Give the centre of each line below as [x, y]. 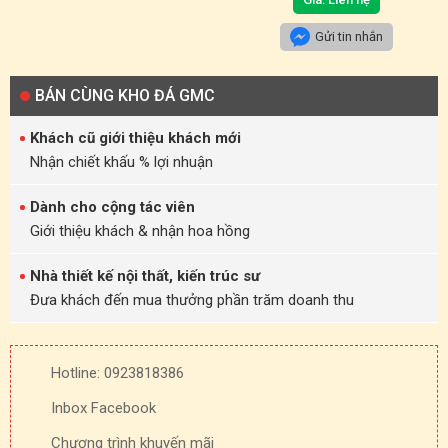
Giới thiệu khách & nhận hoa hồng [140, 231]
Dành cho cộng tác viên [112, 207]
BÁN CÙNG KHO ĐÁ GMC [125, 96]
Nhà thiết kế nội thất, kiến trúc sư [145, 276]
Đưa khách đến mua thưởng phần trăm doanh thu [192, 300]
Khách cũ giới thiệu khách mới [135, 138]
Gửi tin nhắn [348, 37]
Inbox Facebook [103, 408]
